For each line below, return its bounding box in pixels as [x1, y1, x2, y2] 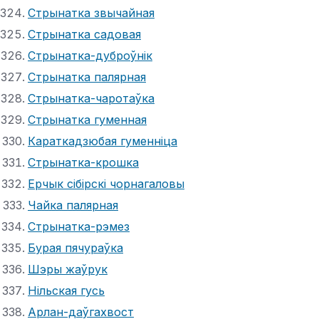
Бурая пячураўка [28, 240, 123, 255]
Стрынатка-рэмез [28, 219, 130, 234]
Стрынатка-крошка [28, 155, 139, 169]
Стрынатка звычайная [28, 5, 155, 20]
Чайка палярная [28, 197, 118, 212]
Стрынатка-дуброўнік [28, 48, 152, 63]
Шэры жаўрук [28, 261, 108, 276]
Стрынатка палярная [28, 69, 146, 84]
